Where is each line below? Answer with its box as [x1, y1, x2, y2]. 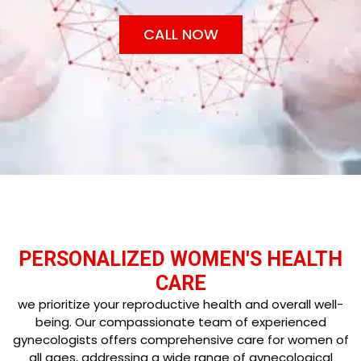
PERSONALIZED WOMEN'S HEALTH [19, 247, 342, 272]
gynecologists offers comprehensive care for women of [12, 331, 349, 349]
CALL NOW [143, 24, 218, 45]
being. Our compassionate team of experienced [35, 313, 326, 331]
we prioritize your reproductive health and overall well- [18, 296, 343, 313]
